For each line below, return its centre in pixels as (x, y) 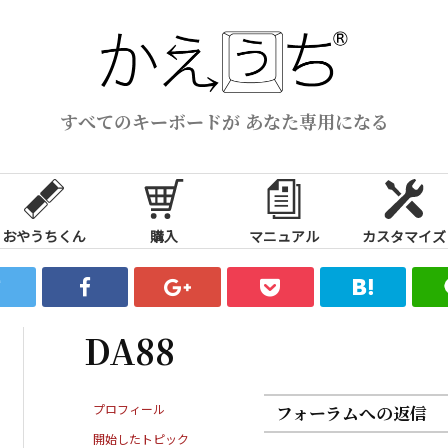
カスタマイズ (404, 235)
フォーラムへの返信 (351, 412)
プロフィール (129, 408)
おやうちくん (44, 235)
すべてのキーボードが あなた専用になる (224, 120)
